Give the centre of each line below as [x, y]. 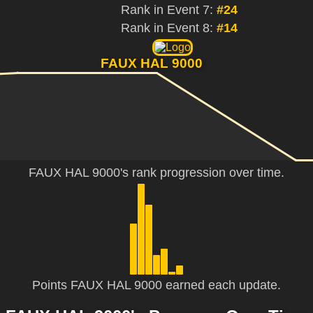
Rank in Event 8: [169, 28]
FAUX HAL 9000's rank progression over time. [156, 172]
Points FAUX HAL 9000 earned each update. [156, 285]
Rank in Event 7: [169, 9]
